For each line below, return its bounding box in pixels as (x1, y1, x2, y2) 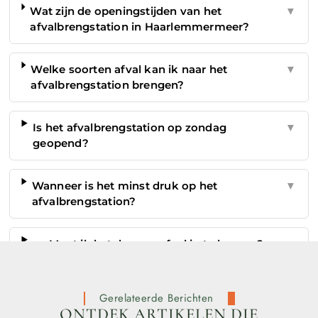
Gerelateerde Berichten (99, 290, 214, 307)
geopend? (33, 136, 89, 150)
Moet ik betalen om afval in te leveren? (49, 236, 264, 251)
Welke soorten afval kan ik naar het (31, 62, 228, 76)
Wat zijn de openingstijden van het (30, 4, 222, 18)
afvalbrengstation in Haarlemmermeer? (30, 19, 250, 33)
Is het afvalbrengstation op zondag (33, 120, 226, 134)
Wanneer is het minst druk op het (31, 178, 218, 192)
